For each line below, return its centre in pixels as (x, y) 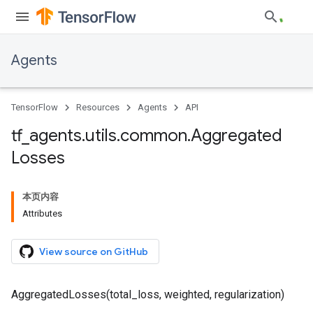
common (154, 136)
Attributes (42, 213)
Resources (98, 107)
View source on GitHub (94, 252)
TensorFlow (35, 107)
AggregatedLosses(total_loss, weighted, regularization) (148, 294)
